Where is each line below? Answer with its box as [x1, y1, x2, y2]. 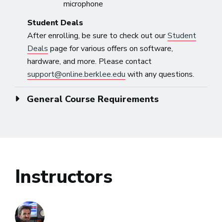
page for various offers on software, [48, 43, 173, 54]
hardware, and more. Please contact [27, 55, 152, 67]
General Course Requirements [27, 93, 159, 105]
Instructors [15, 164, 112, 189]
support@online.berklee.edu [27, 68, 126, 80]
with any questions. [125, 68, 195, 80]
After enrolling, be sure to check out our [27, 30, 168, 41]
